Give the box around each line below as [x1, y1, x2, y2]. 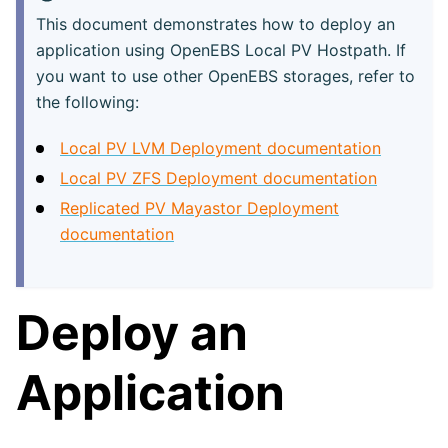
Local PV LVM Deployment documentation [60, 137, 381, 158]
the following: [36, 91, 139, 112]
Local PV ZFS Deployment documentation [60, 167, 377, 188]
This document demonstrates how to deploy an [36, 13, 395, 34]
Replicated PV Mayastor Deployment [60, 197, 339, 218]
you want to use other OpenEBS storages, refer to [36, 65, 415, 86]
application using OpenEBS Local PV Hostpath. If [36, 39, 406, 60]
